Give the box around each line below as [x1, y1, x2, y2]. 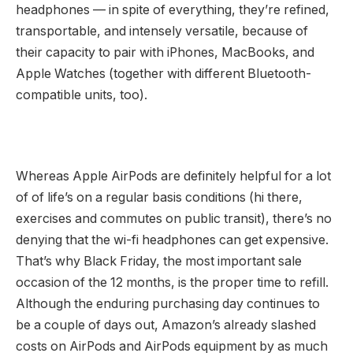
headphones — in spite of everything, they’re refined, [16, 2, 329, 18]
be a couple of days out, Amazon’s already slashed [16, 318, 316, 333]
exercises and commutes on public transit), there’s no [16, 211, 332, 227]
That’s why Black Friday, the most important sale [16, 254, 302, 269]
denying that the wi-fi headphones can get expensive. [16, 232, 329, 248]
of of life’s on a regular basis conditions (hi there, [16, 190, 303, 206]
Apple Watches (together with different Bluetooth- [16, 66, 311, 82]
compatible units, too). [16, 87, 147, 103]
